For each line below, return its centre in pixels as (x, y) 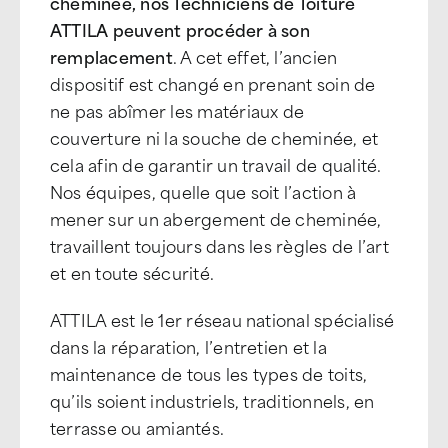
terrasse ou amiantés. (137, 427)
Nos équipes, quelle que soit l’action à (203, 191)
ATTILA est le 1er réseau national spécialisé (222, 319)
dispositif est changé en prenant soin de (213, 83)
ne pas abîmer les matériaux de (177, 110)
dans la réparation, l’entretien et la (188, 346)
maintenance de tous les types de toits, (209, 373)
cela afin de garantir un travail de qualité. (216, 164)
